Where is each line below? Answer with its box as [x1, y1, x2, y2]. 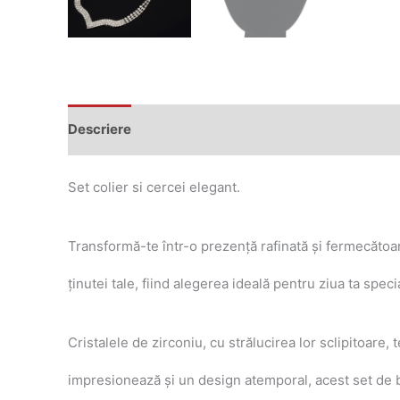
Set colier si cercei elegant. [68, 178, 240, 196]
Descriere [68, 121, 131, 138]
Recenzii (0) [148, 121, 227, 138]
